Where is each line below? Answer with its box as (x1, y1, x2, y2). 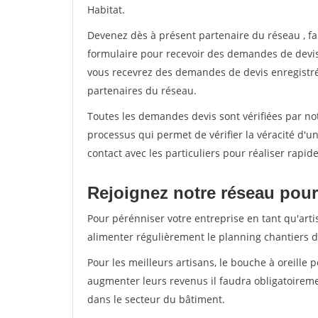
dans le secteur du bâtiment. (87, 292, 225, 306)
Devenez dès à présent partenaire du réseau (87, 28, 303, 42)
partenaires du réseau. (87, 84, 197, 97)
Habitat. (87, 3, 125, 16)
